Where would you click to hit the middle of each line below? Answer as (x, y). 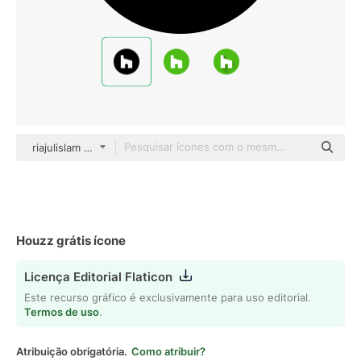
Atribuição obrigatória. (72, 351)
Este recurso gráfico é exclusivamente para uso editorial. (168, 297)
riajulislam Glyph (73, 147)
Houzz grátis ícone (71, 241)
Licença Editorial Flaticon (98, 277)
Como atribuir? (168, 351)
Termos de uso (62, 312)
